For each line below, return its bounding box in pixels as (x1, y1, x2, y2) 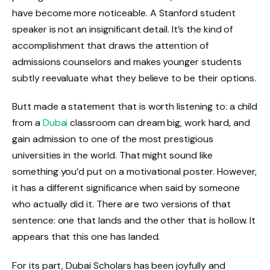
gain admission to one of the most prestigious (12, 133, 213, 146)
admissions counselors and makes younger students (12, 55, 242, 68)
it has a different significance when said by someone (12, 181, 240, 195)
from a (12, 116, 43, 130)
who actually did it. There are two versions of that (12, 198, 231, 211)
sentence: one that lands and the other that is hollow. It (12, 214, 256, 227)
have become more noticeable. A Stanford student (12, 6, 236, 19)
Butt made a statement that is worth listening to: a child (12, 100, 258, 113)
